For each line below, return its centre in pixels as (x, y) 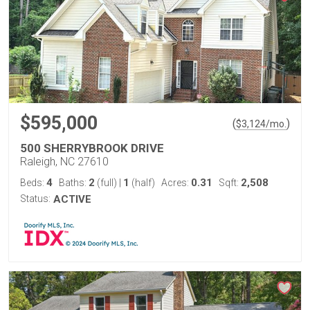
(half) (142, 183)
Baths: (74, 183)
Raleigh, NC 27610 (64, 162)
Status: (35, 199)
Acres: (176, 183)
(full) (107, 183)
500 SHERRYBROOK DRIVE (92, 148)
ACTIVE (72, 199)
